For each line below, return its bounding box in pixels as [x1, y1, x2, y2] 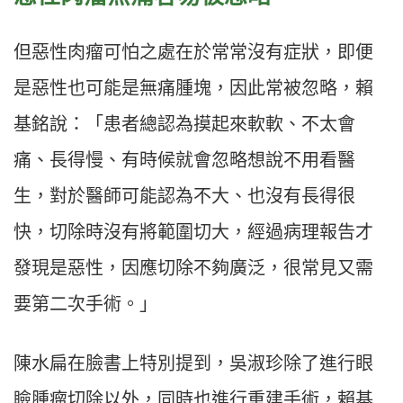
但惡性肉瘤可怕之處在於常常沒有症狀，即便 [13, 42, 373, 63]
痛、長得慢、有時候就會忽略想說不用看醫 [13, 150, 355, 171]
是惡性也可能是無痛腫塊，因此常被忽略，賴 [13, 78, 373, 99]
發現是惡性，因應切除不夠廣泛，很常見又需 [13, 258, 373, 279]
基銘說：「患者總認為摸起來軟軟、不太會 [13, 114, 355, 135]
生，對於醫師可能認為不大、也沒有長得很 [13, 186, 355, 207]
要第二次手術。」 [13, 294, 157, 315]
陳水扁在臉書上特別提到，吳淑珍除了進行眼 [13, 354, 373, 374]
